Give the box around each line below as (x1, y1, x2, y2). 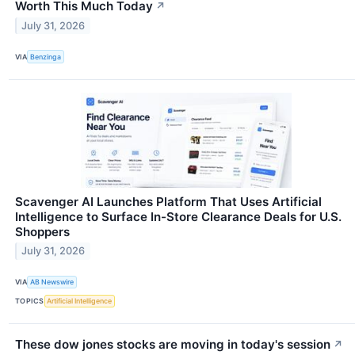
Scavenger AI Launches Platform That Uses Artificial (15, 193, 322, 209)
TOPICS (15, 296, 44, 306)
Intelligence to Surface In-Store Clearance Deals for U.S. (15, 208, 342, 224)
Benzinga (30, 52, 62, 62)
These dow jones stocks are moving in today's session (15, 337, 330, 353)
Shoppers (15, 223, 70, 239)
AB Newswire (30, 277, 74, 287)
